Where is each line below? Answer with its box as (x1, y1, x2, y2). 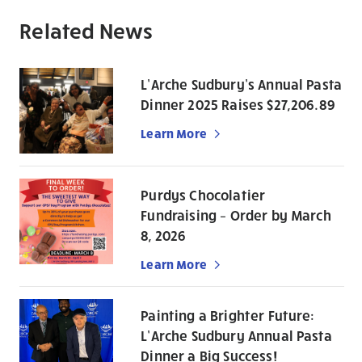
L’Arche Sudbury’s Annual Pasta (141, 76, 343, 93)
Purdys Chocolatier (141, 187, 266, 204)
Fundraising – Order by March (141, 207, 331, 224)
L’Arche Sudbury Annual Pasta (141, 327, 332, 344)
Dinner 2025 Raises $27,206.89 (141, 96, 335, 113)
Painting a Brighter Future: (141, 307, 315, 324)
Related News (19, 17, 154, 43)
